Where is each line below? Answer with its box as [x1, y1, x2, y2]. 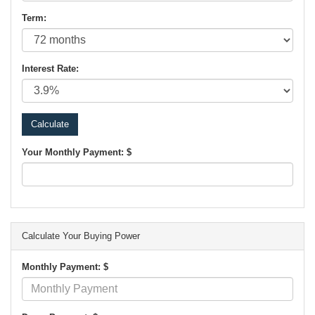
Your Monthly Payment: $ [22, 146, 131, 157]
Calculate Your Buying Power [22, 230, 140, 241]
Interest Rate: [22, 63, 79, 74]
